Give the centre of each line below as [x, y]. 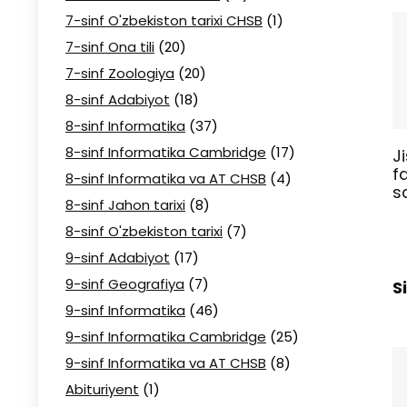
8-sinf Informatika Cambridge [166, 152]
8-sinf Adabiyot [118, 99]
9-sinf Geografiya [125, 284]
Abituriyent [102, 389]
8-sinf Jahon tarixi [125, 205]
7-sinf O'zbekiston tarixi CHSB [164, 20]
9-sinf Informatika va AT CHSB [166, 363]
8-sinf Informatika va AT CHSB [166, 179]
